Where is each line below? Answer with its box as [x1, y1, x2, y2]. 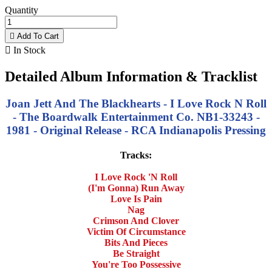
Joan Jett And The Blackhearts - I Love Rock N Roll [5, 97, 267, 110]
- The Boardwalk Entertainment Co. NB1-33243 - [12, 110, 260, 124]
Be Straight [112, 248, 160, 259]
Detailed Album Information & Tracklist [5, 69, 257, 85]
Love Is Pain [110, 194, 162, 205]
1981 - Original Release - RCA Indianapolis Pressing [6, 124, 266, 137]
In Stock [11, 45, 46, 56]
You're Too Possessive [91, 259, 181, 270]
